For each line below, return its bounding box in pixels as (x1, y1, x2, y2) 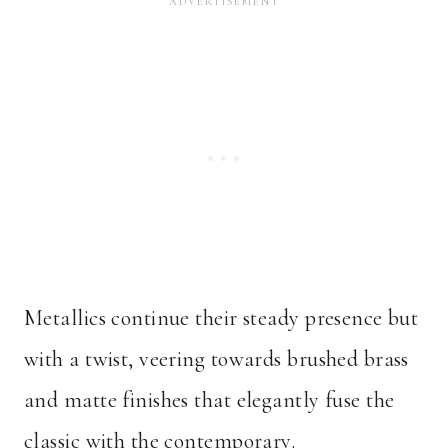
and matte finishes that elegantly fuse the (24, 387, 395, 414)
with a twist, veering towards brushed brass (24, 346, 409, 373)
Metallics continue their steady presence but (24, 305, 419, 332)
